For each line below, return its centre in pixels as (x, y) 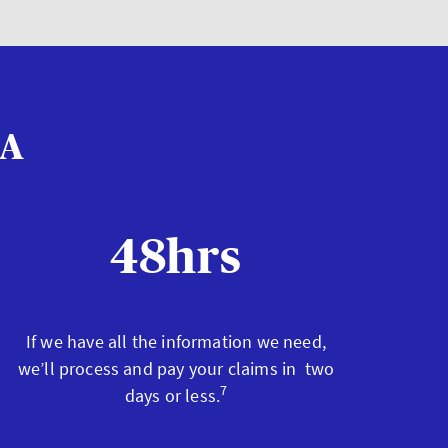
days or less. (172, 395)
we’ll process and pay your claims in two (176, 368)
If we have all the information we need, (175, 341)
